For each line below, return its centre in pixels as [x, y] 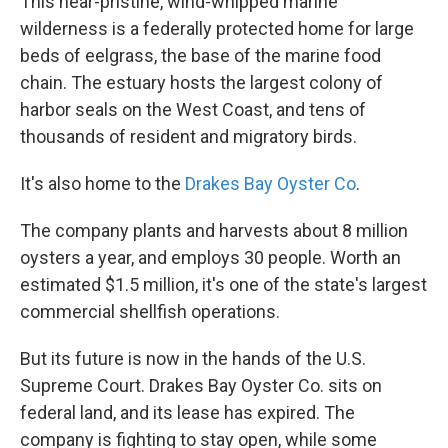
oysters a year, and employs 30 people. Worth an [210, 257]
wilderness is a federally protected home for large [217, 28]
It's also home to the [102, 183]
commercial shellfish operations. [150, 311]
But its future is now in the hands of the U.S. [193, 358]
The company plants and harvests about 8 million [214, 230]
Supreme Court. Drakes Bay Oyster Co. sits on [201, 385]
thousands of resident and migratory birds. [188, 136]
